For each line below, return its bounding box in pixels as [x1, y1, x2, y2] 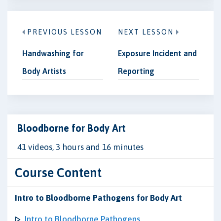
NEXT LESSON [118, 28, 174, 36]
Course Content [15, 165, 102, 180]
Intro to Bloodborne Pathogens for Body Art [15, 193, 182, 203]
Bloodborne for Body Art [17, 122, 126, 134]
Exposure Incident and [118, 49, 197, 58]
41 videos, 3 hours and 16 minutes [17, 142, 144, 152]
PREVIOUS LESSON [27, 28, 102, 36]
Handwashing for [22, 49, 84, 58]
